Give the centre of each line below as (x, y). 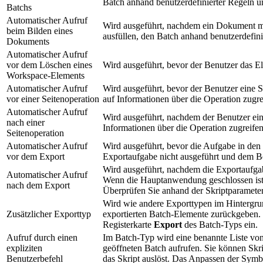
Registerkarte (128, 225)
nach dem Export (38, 186)
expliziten (24, 248)
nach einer (26, 123)
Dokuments (28, 42)
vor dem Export (36, 157)
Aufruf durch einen (42, 238)
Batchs (19, 8)
